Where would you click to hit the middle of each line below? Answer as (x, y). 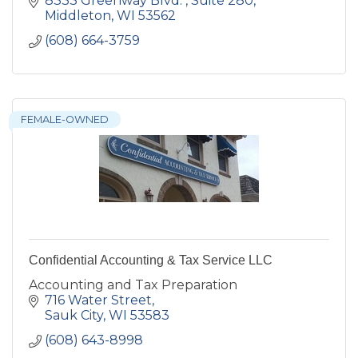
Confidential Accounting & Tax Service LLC (151, 260)
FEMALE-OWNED (65, 119)
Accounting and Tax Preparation (133, 284)
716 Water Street (98, 300)
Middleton (78, 15)
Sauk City (74, 315)
